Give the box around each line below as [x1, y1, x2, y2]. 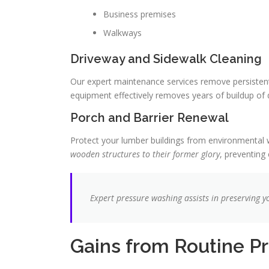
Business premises [103, 8, 176, 20]
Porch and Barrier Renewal [70, 110, 229, 125]
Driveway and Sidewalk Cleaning [70, 52, 262, 66]
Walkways [103, 27, 142, 38]
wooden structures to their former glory [70, 148, 220, 160]
